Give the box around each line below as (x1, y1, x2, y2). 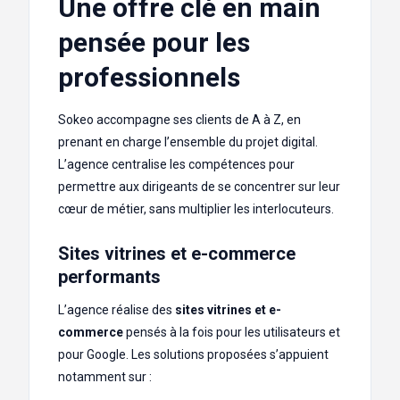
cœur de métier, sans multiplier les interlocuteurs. (58, 202, 334, 217)
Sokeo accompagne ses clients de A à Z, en (58, 112, 301, 128)
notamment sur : (58, 370, 152, 385)
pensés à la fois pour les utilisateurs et (123, 325, 340, 340)
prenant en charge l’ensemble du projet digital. (58, 135, 318, 150)
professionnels (58, 62, 240, 94)
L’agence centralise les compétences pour (58, 157, 295, 172)
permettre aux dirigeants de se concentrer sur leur (58, 179, 340, 195)
